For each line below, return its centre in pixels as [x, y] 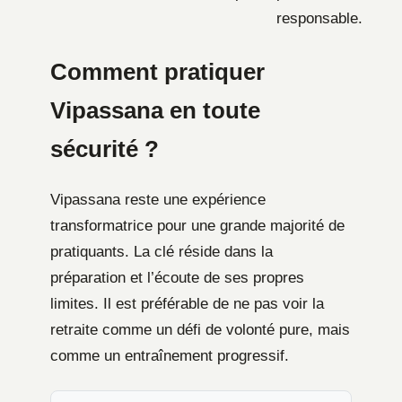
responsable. [319, 18]
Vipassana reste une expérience [158, 199]
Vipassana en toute [155, 110]
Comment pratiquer [157, 71]
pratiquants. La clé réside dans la [162, 251]
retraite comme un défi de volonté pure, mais [200, 329]
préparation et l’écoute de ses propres [177, 277]
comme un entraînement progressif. [170, 355]
